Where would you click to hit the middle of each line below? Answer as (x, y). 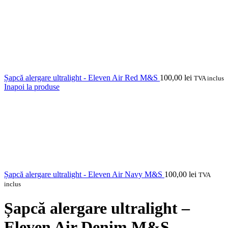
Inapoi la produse (32, 87)
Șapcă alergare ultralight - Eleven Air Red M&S (82, 78)
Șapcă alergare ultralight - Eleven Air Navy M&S (84, 174)
